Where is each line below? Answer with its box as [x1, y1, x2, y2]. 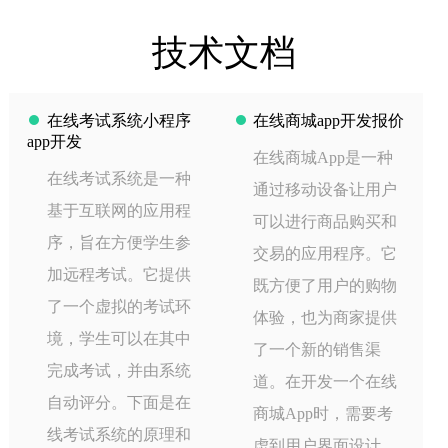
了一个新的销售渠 [253, 340, 382, 358]
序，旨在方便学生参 [46, 233, 191, 251]
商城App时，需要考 [253, 404, 394, 422]
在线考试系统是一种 [46, 169, 191, 187]
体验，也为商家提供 [253, 308, 398, 326]
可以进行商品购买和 [253, 212, 398, 230]
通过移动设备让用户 [253, 180, 398, 198]
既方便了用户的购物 [253, 276, 398, 294]
